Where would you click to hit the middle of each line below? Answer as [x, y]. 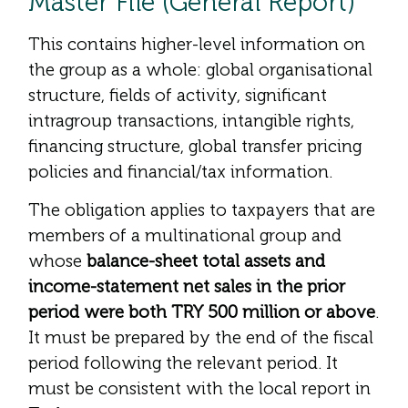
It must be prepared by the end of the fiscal [201, 337]
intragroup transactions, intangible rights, [191, 120]
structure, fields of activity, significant [178, 95]
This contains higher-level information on [197, 44]
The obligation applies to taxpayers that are [202, 209]
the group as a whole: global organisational [200, 69]
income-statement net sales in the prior [187, 286]
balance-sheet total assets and [206, 260]
